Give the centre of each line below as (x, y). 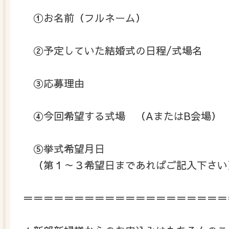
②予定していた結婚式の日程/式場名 (118, 50)
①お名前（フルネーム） (89, 17)
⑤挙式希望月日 (64, 148)
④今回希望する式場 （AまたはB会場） (122, 116)
